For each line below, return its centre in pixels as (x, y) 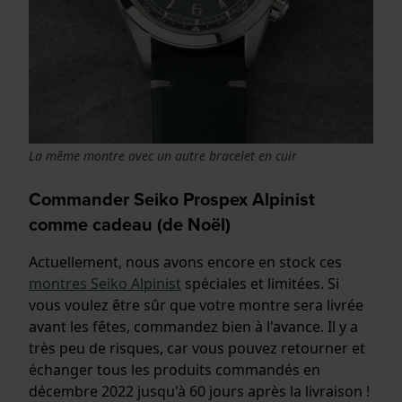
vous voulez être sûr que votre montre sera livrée (196, 305)
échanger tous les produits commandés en (175, 369)
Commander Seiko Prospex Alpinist (172, 199)
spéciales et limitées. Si (260, 283)
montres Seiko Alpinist (105, 283)
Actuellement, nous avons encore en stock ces (185, 262)
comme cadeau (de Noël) (130, 224)
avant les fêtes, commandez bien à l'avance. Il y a (193, 326)
